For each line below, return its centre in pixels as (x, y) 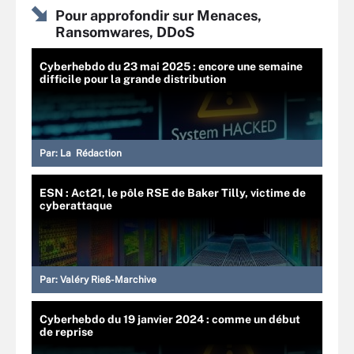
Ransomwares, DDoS (125, 32)
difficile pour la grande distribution (133, 79)
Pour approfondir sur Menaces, (158, 15)
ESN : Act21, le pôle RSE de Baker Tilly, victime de (173, 192)
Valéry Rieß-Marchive (108, 279)
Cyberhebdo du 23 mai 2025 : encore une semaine (171, 66)
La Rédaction (91, 153)
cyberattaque (76, 205)
